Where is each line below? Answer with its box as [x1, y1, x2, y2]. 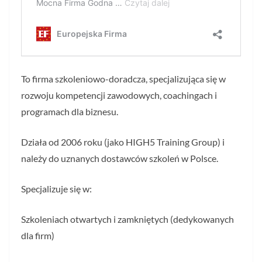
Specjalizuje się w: [21, 183, 92, 194]
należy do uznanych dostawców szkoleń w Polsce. [21, 153, 218, 164]
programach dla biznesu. [21, 106, 118, 117]
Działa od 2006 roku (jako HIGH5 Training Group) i [21, 136, 225, 147]
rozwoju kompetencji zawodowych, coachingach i [21, 89, 217, 101]
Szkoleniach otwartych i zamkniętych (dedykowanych [21, 213, 234, 225]
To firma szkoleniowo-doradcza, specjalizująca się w [21, 73, 226, 84]
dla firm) [21, 230, 54, 241]
